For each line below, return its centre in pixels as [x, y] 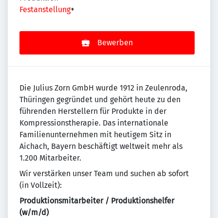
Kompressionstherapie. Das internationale [94, 123]
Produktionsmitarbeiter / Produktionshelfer [97, 201]
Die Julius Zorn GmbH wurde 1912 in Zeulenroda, [103, 88]
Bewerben [115, 43]
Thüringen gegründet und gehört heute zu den [100, 100]
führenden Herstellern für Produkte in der [93, 111]
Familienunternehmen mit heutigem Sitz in [95, 135]
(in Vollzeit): [41, 185]
